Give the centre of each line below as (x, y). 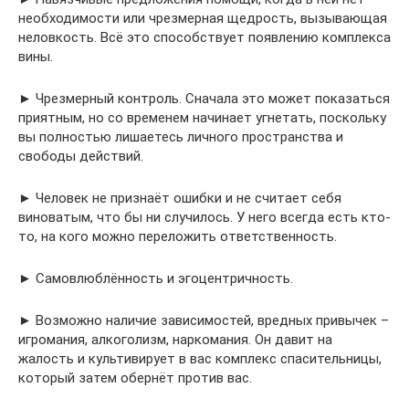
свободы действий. (81, 157)
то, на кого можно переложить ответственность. (178, 237)
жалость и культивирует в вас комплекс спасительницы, (200, 359)
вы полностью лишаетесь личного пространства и (181, 137)
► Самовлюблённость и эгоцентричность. (156, 279)
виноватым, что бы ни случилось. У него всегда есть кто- (204, 218)
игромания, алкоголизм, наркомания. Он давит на (175, 340)
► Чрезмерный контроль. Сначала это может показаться (204, 99)
